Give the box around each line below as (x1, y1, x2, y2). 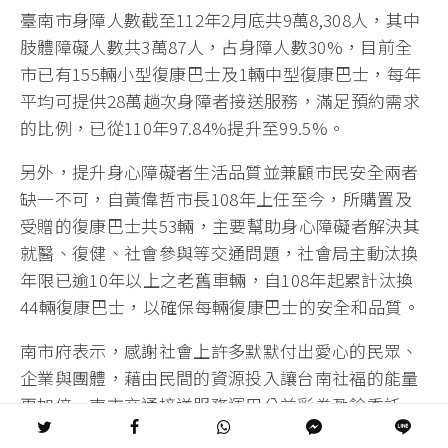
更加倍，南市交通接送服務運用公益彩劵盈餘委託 (20, 392, 402, 418)
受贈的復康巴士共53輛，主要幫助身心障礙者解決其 (20, 213, 421, 239)
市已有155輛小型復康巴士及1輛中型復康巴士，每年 (20, 61, 422, 87)
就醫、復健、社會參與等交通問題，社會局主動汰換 (20, 240, 419, 266)
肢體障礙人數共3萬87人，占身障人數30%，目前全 (20, 34, 413, 60)
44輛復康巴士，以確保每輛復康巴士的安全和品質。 (20, 294, 421, 320)
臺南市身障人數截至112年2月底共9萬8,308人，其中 (20, 7, 421, 33)
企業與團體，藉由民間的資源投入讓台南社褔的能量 (20, 365, 419, 391)
